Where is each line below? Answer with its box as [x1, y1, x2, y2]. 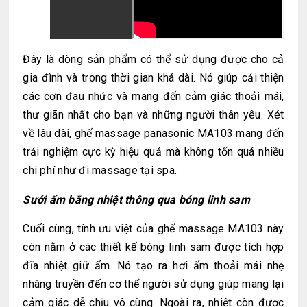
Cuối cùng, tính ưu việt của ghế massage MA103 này [23, 221, 284, 235]
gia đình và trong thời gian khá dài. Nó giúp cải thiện [23, 71, 284, 84]
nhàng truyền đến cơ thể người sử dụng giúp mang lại [23, 277, 284, 291]
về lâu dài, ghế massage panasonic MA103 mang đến [23, 126, 284, 140]
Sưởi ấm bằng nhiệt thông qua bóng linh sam [23, 193, 250, 206]
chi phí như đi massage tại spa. [23, 163, 177, 177]
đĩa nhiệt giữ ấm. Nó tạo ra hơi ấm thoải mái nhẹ [23, 258, 284, 272]
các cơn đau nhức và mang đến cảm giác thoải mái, [23, 89, 284, 103]
